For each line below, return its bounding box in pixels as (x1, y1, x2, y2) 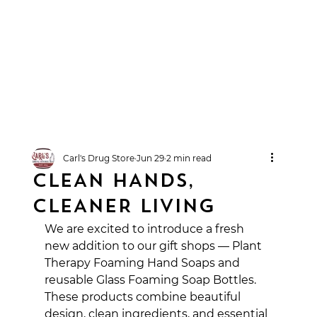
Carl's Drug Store (62, 153, 134, 163)
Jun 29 (136, 153, 164, 163)
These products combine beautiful (44, 290, 243, 304)
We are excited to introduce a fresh (44, 222, 247, 236)
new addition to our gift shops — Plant (44, 239, 265, 253)
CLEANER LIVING (31, 198, 214, 217)
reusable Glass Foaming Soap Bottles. (44, 273, 259, 287)
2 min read (166, 153, 212, 163)
